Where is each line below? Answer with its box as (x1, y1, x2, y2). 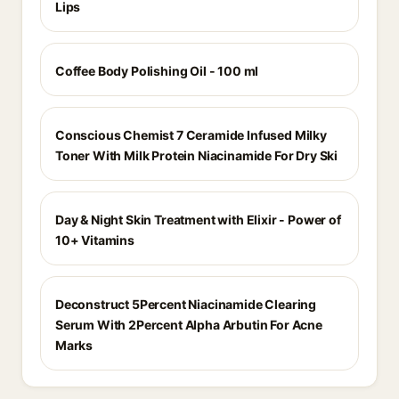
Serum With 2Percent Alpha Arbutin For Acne (55, 317, 322, 332)
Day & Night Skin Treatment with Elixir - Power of (55, 212, 341, 227)
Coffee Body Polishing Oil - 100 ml (55, 63, 259, 78)
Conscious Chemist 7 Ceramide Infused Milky (55, 127, 327, 142)
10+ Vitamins (55, 232, 134, 248)
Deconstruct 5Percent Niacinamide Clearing (55, 297, 317, 312)
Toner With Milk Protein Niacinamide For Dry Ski (55, 148, 338, 163)
